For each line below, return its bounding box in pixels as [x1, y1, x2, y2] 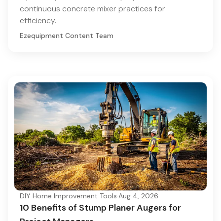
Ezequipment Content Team [20, 31, 113, 40]
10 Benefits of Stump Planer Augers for [20, 201, 181, 214]
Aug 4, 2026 [118, 191, 158, 200]
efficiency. [20, 15, 56, 26]
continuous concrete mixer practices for [20, 3, 165, 14]
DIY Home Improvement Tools [20, 191, 117, 200]
